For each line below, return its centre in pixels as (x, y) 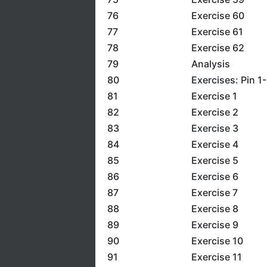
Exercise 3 (215, 128)
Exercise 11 (216, 257)
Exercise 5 (215, 160)
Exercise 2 (215, 112)
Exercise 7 (214, 193)
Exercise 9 (215, 225)
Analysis (210, 64)
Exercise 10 (217, 241)
